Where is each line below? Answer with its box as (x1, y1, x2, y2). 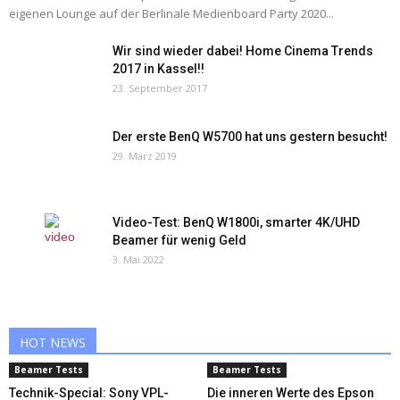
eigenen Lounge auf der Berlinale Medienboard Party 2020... (9, 5, 334, 21)
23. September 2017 (112, 81, 207, 95)
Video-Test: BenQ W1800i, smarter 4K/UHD (112, 215, 360, 229)
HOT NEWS (20, 334, 86, 351)
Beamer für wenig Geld (112, 233, 246, 247)
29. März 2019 (112, 149, 177, 162)
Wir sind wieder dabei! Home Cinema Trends (112, 44, 373, 58)
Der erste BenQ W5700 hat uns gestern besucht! (112, 129, 387, 144)
